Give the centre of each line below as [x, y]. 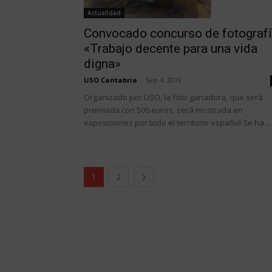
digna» [102, 63]
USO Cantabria [110, 80]
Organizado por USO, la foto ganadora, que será [173, 97]
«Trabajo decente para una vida [171, 48]
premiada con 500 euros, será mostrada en [163, 110]
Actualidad [104, 12]
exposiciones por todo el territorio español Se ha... [177, 122]
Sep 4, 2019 [164, 80]
